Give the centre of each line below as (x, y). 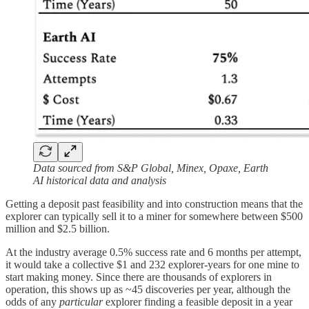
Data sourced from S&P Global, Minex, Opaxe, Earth (151, 168)
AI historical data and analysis (100, 180)
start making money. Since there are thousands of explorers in (139, 277)
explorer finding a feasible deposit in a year (198, 301)
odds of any (32, 301)
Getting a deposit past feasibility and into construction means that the (154, 203)
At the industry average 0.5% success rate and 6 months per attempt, (153, 252)
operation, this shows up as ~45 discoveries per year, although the (148, 289)
